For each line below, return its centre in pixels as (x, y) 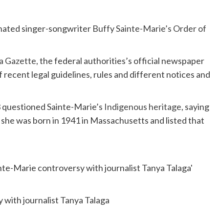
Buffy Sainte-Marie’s (132, 29)
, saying (195, 107)
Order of (190, 29)
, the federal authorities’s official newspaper (120, 61)
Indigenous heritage (143, 107)
